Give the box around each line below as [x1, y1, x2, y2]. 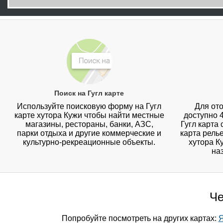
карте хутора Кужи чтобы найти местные [14, 111, 164, 120]
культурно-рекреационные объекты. [23, 138, 156, 147]
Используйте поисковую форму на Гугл [17, 102, 162, 111]
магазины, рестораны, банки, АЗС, [25, 120, 153, 129]
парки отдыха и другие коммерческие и [17, 129, 162, 138]
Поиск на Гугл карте [54, 89, 124, 98]
